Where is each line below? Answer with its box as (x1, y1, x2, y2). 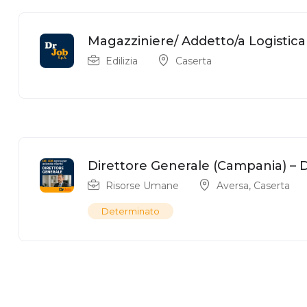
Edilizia (106, 55, 138, 67)
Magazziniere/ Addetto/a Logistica (88, 34, 306, 49)
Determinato (101, 206, 160, 217)
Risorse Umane (106, 180, 179, 192)
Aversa (217, 180, 249, 192)
